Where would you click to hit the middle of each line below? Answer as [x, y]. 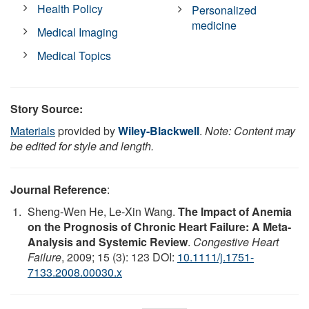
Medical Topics [74, 55]
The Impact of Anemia [235, 211]
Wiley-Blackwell [159, 130]
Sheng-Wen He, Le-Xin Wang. [103, 211]
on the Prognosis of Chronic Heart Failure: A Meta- [159, 226]
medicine [215, 25]
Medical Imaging [78, 32]
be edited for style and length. [82, 146]
